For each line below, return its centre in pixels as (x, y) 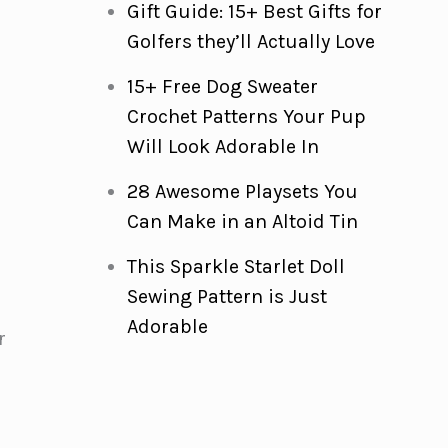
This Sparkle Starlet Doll (235, 266)
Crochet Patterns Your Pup (246, 116)
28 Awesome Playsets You (242, 191)
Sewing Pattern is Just (226, 296)
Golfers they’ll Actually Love (250, 41)
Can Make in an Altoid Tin (242, 221)
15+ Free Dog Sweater (222, 86)
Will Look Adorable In (222, 146)
